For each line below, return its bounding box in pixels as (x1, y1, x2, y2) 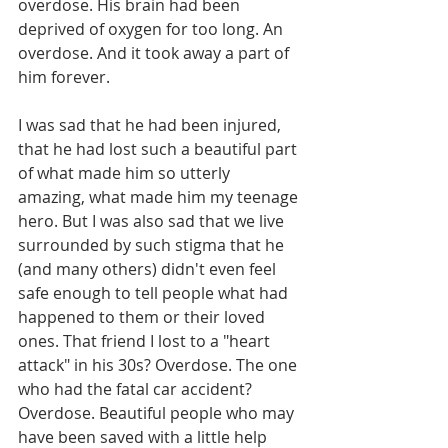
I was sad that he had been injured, (18, 114, 285, 137)
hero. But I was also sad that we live (18, 210, 288, 233)
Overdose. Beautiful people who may (18, 402, 298, 425)
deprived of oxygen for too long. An (18, 18, 287, 41)
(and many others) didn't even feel (18, 258, 280, 281)
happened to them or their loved (18, 306, 269, 329)
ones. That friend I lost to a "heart (18, 330, 274, 353)
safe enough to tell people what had (18, 282, 292, 305)
